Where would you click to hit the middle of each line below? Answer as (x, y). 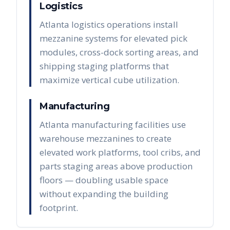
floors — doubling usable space (104, 180)
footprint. (59, 208)
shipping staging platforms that (104, 66)
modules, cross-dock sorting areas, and (119, 52)
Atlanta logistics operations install (109, 25)
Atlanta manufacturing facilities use (113, 125)
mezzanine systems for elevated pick (113, 39)
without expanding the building (104, 194)
